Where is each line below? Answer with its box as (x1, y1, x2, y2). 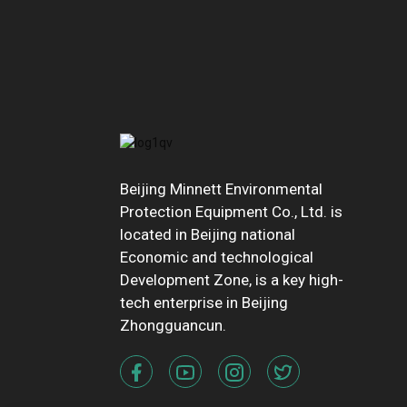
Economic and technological (120, 247, 313, 266)
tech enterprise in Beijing (120, 293, 288, 312)
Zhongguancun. (120, 315, 226, 334)
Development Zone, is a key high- (120, 270, 343, 289)
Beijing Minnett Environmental (120, 179, 323, 198)
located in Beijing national (120, 224, 295, 243)
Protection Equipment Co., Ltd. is (120, 202, 342, 221)
